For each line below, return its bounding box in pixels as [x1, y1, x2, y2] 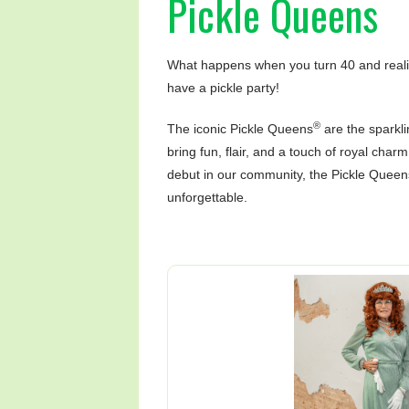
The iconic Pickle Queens [167, 121, 313, 136]
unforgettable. [167, 190, 247, 204]
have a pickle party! [167, 80, 279, 95]
